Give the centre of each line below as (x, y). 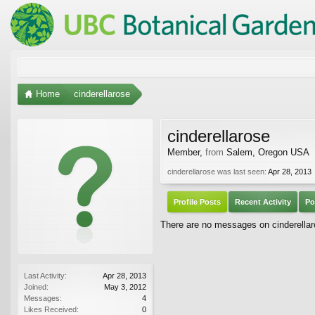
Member (184, 152)
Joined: (36, 287)
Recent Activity (263, 201)
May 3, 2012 (125, 287)
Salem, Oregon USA (268, 152)
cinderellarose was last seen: (217, 171)
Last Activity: (45, 275)
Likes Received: (51, 309)
